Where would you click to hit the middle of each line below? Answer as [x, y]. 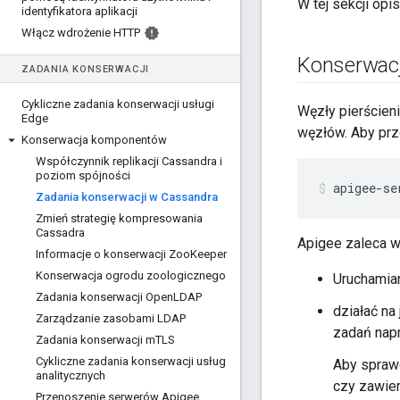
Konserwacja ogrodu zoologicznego [131, 275]
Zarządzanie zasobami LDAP [111, 318]
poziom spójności [83, 175]
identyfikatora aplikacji [79, 11]
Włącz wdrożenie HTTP [81, 33]
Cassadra [60, 233]
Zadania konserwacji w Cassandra [127, 197]
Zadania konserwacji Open [104, 297]
